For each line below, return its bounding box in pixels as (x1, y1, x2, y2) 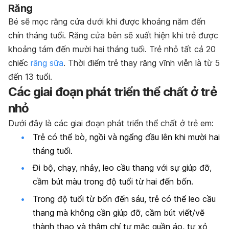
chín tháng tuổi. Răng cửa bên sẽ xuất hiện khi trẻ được (8, 30, 218, 41)
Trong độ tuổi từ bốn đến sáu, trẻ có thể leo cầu (33, 193, 216, 204)
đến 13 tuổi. (8, 72, 52, 82)
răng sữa (31, 58, 63, 68)
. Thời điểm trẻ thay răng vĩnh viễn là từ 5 (63, 58, 220, 68)
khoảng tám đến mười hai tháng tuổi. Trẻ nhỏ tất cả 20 (8, 44, 216, 55)
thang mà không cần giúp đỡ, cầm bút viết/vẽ (33, 207, 204, 218)
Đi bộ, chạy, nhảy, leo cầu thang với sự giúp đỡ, (33, 163, 212, 173)
